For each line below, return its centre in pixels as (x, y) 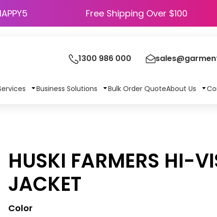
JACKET (45, 184)
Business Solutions (68, 88)
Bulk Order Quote (137, 88)
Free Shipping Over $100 (137, 13)
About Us (182, 88)
